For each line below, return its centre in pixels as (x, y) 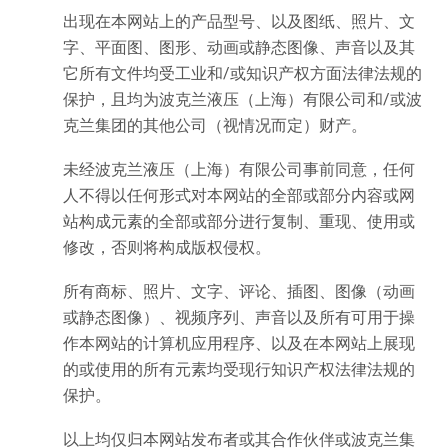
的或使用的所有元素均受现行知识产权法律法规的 (239, 369)
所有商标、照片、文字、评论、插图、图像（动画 (239, 291)
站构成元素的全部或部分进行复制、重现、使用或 (239, 221)
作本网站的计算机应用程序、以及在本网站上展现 (239, 343)
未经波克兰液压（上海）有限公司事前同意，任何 (239, 169)
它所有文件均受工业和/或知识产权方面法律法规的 (242, 73)
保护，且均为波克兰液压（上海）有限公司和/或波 (242, 99)
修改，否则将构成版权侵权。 (167, 247)
